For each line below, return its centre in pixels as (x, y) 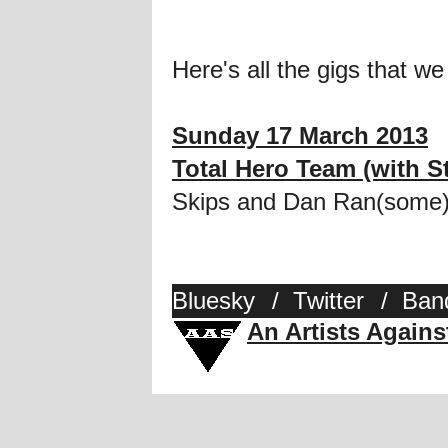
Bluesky (213, 301)
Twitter (328, 301)
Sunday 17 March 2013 (300, 136)
